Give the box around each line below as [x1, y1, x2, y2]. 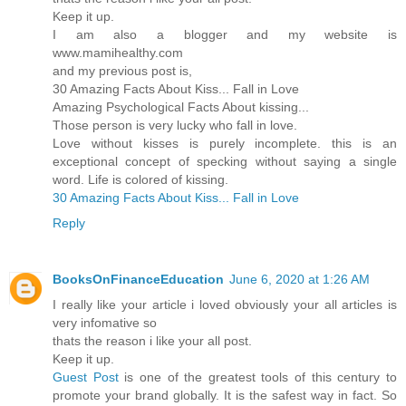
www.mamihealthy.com [53, 44, 183, 60]
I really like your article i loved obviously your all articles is [53, 296, 397, 312]
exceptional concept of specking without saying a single [53, 153, 397, 169]
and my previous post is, [53, 63, 192, 78]
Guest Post [53, 369, 119, 384]
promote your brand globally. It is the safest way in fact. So [53, 387, 397, 402]
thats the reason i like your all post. [53, 333, 252, 348]
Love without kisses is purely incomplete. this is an [53, 135, 397, 150]
